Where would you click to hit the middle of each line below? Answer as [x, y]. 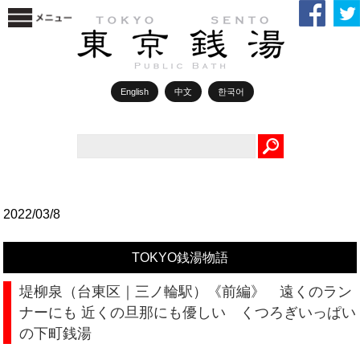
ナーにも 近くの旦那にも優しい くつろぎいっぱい [188, 313]
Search [30, 141]
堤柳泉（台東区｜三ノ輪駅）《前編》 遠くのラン [186, 292]
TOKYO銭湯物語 [180, 258]
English [134, 92]
